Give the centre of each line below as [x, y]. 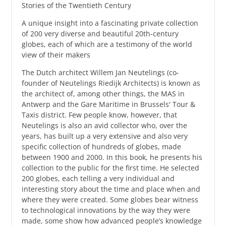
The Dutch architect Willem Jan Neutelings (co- [101, 72]
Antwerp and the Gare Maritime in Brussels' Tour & [109, 104]
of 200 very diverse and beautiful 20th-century [100, 33]
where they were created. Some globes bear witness [110, 199]
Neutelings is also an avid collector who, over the [105, 125]
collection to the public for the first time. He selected [111, 167]
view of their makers [56, 54]
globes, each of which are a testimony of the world [107, 44]
